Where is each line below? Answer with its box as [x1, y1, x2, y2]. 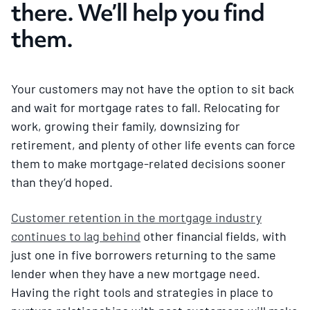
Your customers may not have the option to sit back [11, 80, 294, 96]
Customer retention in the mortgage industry [11, 209, 262, 225]
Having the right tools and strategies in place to [11, 284, 273, 300]
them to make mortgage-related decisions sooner [11, 155, 286, 171]
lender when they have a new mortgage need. [11, 265, 260, 281]
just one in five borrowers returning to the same [11, 246, 276, 262]
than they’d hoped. [11, 174, 113, 190]
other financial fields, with [140, 228, 286, 244]
